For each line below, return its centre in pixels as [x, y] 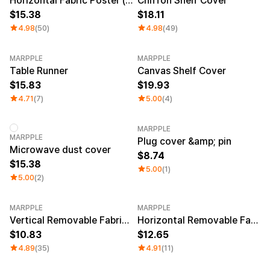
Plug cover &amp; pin [184, 141]
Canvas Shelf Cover [182, 71]
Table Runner [39, 71]
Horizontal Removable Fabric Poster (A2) [254, 220]
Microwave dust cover [60, 149]
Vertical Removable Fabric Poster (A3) [125, 220]
